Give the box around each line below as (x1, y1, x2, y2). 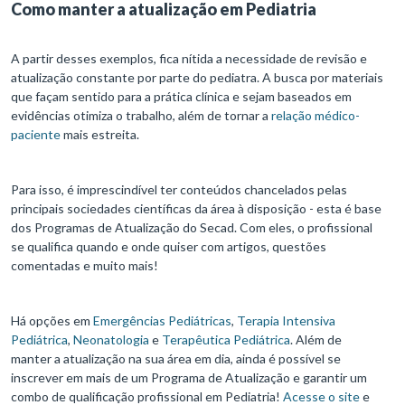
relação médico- (271, 108, 360, 124)
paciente (11, 127, 61, 143)
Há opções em (11, 313, 93, 329)
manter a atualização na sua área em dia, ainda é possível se (11, 351, 341, 367)
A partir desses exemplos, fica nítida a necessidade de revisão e (11, 51, 367, 67)
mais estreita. (61, 127, 142, 143)
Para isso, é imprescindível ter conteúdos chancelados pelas (11, 182, 347, 198)
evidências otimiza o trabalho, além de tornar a (11, 108, 271, 124)
